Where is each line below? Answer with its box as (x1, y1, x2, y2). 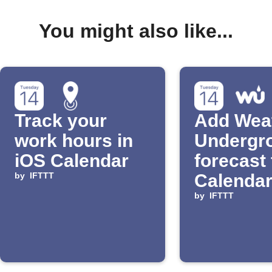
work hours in (15, 130, 133, 151)
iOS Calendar (15, 150, 129, 171)
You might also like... (39, 19, 233, 42)
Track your (15, 110, 107, 131)
